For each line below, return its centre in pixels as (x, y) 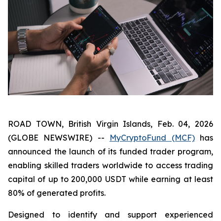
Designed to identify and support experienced (110, 215)
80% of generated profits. (57, 193)
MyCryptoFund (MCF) (152, 138)
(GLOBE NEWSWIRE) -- (59, 138)
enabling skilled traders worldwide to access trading (110, 165)
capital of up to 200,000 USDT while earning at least (110, 179)
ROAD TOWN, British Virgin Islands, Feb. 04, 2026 (110, 124)
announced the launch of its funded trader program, (110, 151)
